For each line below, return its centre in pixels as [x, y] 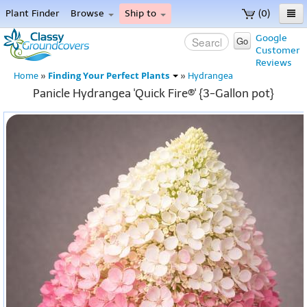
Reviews [274, 63]
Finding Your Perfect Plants [110, 76]
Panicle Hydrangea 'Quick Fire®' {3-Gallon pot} [153, 93]
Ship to [142, 13]
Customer [278, 50]
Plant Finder [33, 13]
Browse [89, 13]
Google [271, 38]
